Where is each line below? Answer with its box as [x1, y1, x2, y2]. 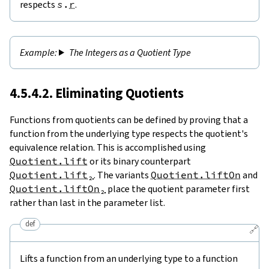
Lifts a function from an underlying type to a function [20, 252, 238, 265]
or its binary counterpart [88, 154, 191, 168]
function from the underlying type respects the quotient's [10, 127, 248, 140]
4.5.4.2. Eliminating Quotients [10, 84, 184, 102]
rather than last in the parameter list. [10, 196, 165, 209]
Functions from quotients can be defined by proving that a [10, 113, 248, 126]
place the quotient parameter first [106, 182, 250, 195]
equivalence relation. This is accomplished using [10, 141, 206, 154]
